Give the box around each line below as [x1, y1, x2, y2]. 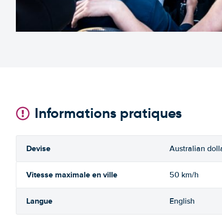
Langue [26, 195, 53, 207]
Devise [26, 143, 51, 154]
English [169, 196, 195, 206]
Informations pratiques [35, 105, 182, 122]
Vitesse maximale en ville [26, 169, 117, 180]
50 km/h [169, 170, 199, 180]
